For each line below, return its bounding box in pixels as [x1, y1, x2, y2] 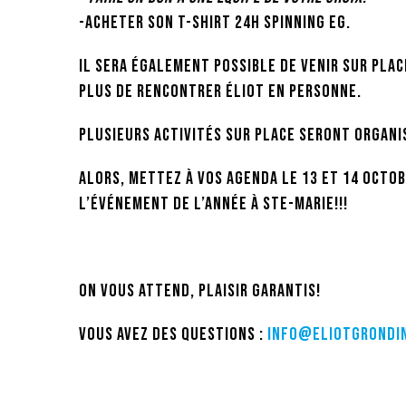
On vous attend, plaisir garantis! [79, 280, 321, 302]
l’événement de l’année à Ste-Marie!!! [79, 193, 348, 215]
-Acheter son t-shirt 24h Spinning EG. [79, 12, 351, 34]
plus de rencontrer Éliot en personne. [79, 81, 362, 102]
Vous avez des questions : [79, 324, 267, 345]
